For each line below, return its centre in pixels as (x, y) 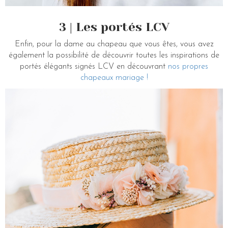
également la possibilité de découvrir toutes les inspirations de (114, 56)
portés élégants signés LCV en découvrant (94, 67)
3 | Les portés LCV (114, 27)
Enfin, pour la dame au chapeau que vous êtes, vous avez (114, 45)
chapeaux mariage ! (114, 78)
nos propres (188, 67)
